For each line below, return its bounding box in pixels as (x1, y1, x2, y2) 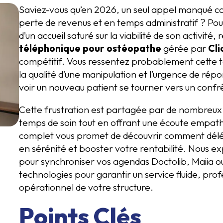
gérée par (161, 42, 208, 54)
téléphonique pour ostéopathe (19, 42, 161, 54)
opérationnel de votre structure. (19, 181, 153, 194)
